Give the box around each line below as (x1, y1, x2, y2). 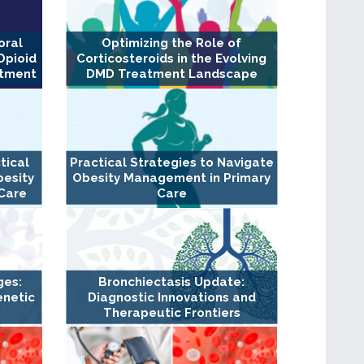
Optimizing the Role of (102, 36, 242, 51)
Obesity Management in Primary (72, 171, 271, 186)
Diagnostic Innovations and (87, 290, 256, 305)
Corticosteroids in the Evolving (76, 51, 267, 67)
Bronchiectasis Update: (98, 275, 245, 290)
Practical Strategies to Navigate (69, 155, 274, 171)
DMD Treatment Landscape (85, 67, 258, 82)
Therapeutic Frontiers (102, 305, 240, 321)
